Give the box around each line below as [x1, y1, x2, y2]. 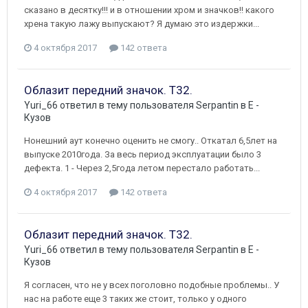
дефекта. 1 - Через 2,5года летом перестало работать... [24, 162, 260, 173]
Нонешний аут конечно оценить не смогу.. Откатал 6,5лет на [24, 135, 277, 146]
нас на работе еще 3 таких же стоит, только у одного [24, 293, 247, 304]
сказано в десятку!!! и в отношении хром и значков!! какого [24, 4, 274, 15]
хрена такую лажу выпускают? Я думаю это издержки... [24, 18, 259, 29]
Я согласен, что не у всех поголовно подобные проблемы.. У [24, 279, 279, 290]
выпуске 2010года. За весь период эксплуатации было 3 [24, 148, 261, 159]
